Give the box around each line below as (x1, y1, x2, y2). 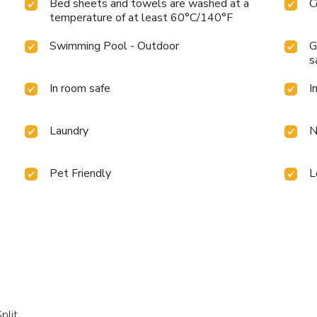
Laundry (50, 123, 89, 139)
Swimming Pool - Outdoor (50, 38, 180, 54)
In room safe (50, 81, 111, 97)
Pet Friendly (50, 166, 112, 182)
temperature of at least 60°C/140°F (50, 10, 234, 26)
